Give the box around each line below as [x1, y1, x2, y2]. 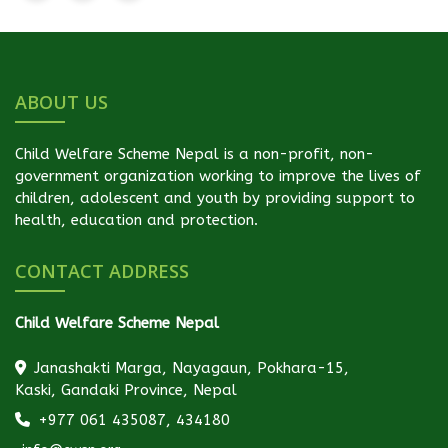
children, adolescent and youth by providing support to [15, 188, 415, 207]
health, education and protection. [15, 210, 258, 229]
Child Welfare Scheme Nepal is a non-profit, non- [15, 144, 374, 163]
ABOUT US [15, 89, 108, 114]
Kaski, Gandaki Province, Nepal [15, 380, 237, 399]
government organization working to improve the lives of [15, 166, 421, 185]
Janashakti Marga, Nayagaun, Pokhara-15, [29, 358, 349, 377]
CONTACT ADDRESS [15, 258, 189, 283]
